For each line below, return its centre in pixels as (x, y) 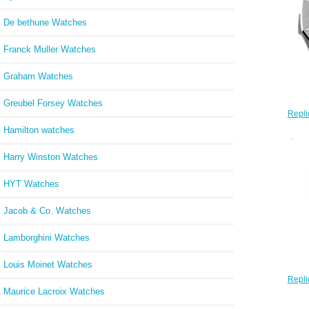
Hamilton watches (39, 130)
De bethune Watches (45, 22)
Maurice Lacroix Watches (54, 291)
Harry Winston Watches (51, 157)
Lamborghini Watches (47, 237)
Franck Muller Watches (50, 49)
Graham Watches (38, 76)
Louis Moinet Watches (48, 264)
